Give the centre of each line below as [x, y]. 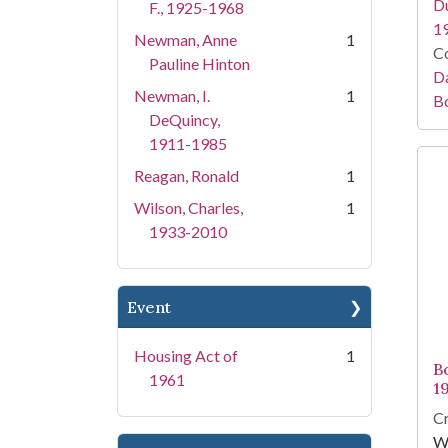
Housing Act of [186, 355]
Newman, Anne [185, 39]
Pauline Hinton [199, 63]
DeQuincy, [184, 119]
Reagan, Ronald [186, 175]
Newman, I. [172, 95]
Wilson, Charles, [188, 207]
